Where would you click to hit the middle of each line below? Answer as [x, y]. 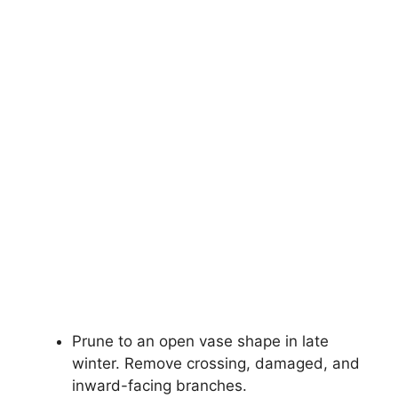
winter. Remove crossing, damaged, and [216, 363]
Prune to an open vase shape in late [200, 341]
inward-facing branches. [159, 385]
